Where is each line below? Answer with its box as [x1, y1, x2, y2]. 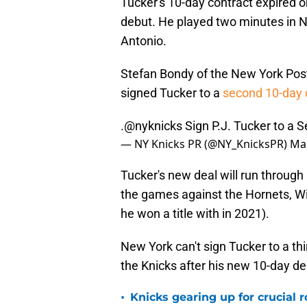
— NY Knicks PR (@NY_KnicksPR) [121, 136, 290, 152]
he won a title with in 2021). [121, 206, 269, 221]
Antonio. [121, 34, 167, 49]
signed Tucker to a [121, 86, 223, 101]
